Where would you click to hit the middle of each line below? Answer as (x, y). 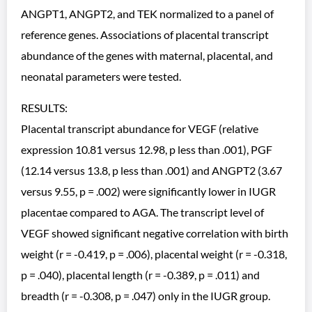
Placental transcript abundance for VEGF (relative (140, 128)
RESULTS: (44, 108)
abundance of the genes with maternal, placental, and (147, 55)
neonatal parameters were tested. (101, 76)
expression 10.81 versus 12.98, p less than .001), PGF (147, 149)
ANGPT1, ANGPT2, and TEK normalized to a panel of (147, 14)
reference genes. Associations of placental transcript (145, 34)
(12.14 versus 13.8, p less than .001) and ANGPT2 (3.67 (151, 170)
